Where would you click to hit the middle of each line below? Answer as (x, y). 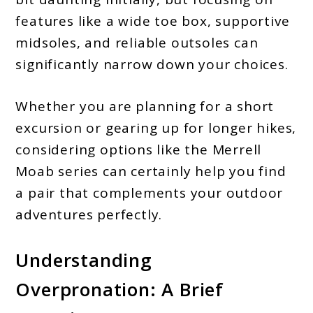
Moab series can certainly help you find (151, 171)
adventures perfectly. (89, 214)
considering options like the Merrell (139, 149)
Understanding (84, 260)
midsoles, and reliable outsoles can (137, 43)
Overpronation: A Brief (120, 290)
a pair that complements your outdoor (150, 192)
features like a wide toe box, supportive (153, 21)
